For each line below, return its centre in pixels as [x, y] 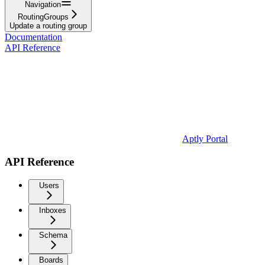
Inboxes [53, 211]
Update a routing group [48, 25]
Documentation [33, 37]
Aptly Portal [205, 138]
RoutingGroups [43, 17]
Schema [53, 235]
